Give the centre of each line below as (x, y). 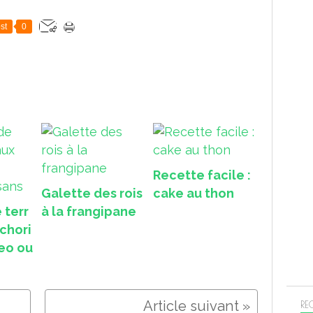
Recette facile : (202, 175)
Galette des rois (92, 193)
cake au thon (194, 193)
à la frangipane (89, 211)
